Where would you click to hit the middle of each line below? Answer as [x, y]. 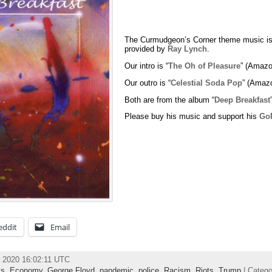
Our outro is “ [148, 83]
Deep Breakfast [243, 100]
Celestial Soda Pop [207, 83]
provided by [146, 49]
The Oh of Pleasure [205, 66]
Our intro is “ [147, 66]
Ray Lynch [188, 49]
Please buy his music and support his [192, 117]
